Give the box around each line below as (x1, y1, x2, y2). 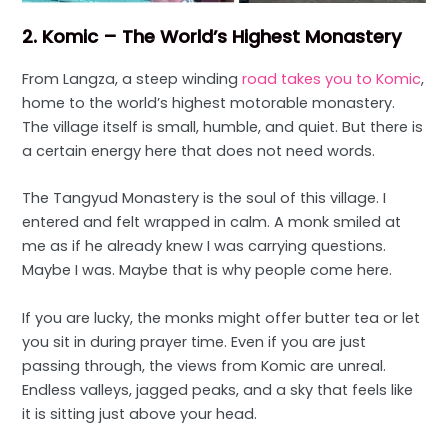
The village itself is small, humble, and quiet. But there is (22, 117, 424, 138)
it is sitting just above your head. (22, 403, 258, 424)
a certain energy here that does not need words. (22, 141, 376, 162)
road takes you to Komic (242, 69, 422, 90)
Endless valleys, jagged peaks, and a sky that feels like (22, 379, 414, 400)
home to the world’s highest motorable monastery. (22, 93, 396, 114)
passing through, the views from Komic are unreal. (22, 355, 387, 376)
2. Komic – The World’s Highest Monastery (22, 24, 403, 50)
